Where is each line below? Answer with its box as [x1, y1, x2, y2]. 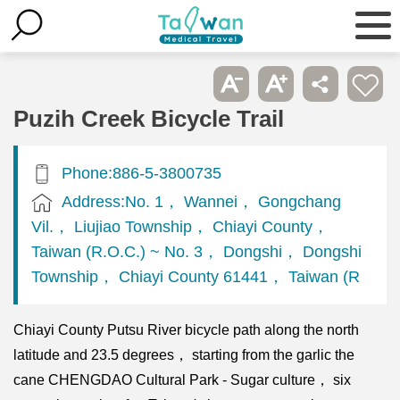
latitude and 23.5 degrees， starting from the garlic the [13, 346, 354, 362]
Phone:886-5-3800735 [62, 162, 221, 182]
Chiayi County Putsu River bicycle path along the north [13, 321, 359, 337]
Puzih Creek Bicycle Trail [13, 105, 284, 131]
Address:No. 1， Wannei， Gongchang [62, 191, 341, 211]
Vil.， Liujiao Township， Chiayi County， [31, 216, 329, 236]
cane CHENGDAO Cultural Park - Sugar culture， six [13, 371, 351, 387]
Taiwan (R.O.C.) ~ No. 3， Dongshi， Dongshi [31, 241, 362, 261]
